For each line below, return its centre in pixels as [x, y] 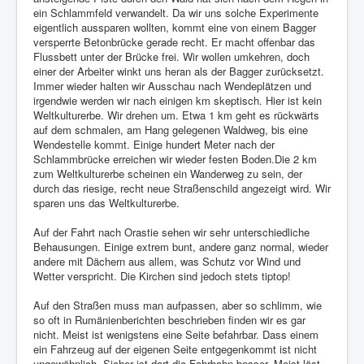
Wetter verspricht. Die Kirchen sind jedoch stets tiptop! [162, 276]
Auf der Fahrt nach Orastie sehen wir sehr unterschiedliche [171, 232]
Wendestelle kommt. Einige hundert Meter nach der [154, 145]
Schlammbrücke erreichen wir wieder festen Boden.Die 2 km [175, 159]
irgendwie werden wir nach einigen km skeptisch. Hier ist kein [178, 101]
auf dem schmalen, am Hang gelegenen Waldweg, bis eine [171, 130]
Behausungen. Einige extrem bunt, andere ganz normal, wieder [181, 247]
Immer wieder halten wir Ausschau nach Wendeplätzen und [172, 86]
